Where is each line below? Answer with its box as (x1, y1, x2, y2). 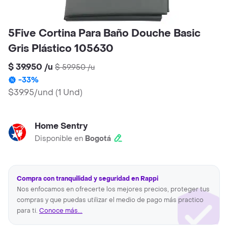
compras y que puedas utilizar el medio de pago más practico (17, 196, 204, 205)
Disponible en (35, 134, 85, 144)
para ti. (17, 207, 39, 215)
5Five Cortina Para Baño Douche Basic (8, 27, 201, 41)
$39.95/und (8, 87, 53, 98)
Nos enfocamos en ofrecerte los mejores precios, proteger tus (17, 185, 210, 194)
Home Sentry (35, 121, 88, 132)
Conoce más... (39, 207, 82, 215)
